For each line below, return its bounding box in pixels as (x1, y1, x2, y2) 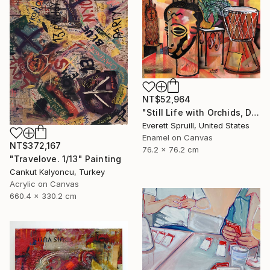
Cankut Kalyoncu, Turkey (10, 166, 105, 177)
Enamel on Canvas (142, 133, 213, 143)
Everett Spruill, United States (142, 121, 250, 131)
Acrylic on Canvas (10, 178, 79, 189)
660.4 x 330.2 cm (10, 190, 77, 201)
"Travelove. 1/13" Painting (10, 153, 122, 164)
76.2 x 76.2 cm (142, 145, 199, 155)
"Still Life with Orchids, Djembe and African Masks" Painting (251, 107, 260, 118)
